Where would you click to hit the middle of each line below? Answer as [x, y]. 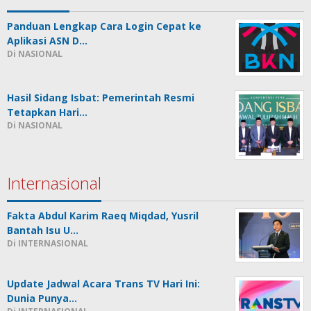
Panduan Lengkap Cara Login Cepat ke [104, 26]
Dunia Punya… [42, 298]
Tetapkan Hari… [47, 112]
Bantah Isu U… [43, 230]
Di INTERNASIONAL [48, 243]
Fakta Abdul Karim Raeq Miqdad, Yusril [103, 215]
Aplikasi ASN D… [47, 41]
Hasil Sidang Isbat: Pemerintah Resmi [101, 97]
